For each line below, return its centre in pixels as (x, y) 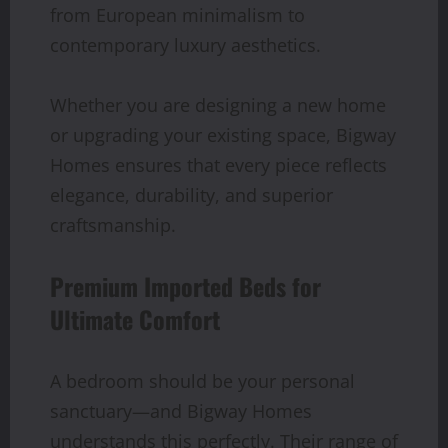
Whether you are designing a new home (218, 104)
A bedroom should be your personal (202, 380)
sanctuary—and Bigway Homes (181, 410)
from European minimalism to (177, 14)
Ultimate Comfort (135, 318)
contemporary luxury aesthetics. (185, 44)
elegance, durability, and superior (191, 194)
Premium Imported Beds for (185, 285)
